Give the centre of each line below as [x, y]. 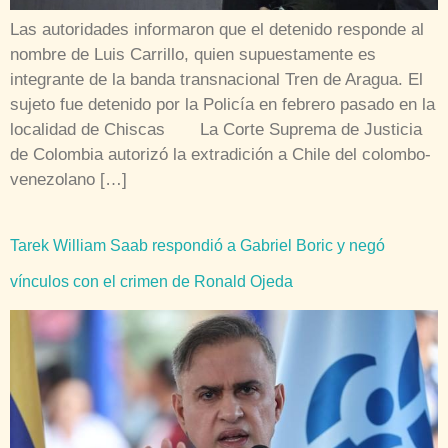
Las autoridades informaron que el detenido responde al [217, 29]
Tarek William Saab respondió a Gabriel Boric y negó [197, 245]
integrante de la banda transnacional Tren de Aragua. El [216, 79]
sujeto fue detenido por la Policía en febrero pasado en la [222, 104]
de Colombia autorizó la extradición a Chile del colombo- [220, 154]
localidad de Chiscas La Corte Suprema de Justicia [216, 129]
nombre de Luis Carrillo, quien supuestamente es [193, 54]
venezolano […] [68, 179]
